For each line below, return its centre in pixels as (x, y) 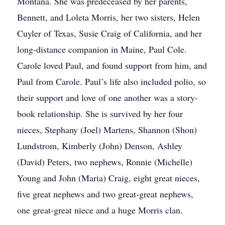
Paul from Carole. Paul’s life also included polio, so (111, 81)
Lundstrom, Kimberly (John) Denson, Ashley (100, 146)
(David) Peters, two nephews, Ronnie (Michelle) (105, 162)
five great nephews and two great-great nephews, (105, 194)
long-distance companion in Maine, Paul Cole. (102, 49)
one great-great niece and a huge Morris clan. (100, 210)
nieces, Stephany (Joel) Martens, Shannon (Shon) (107, 130)
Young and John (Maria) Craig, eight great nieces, (108, 178)
